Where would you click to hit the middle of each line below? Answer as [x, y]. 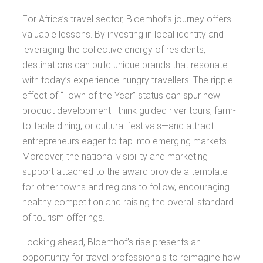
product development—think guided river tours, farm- [129, 111]
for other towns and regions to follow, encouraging [126, 187]
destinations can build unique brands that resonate [125, 65]
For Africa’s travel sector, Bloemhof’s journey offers [127, 19]
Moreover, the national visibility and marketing [115, 156]
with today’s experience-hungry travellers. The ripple [128, 80]
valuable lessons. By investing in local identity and [123, 34]
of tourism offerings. [63, 218]
